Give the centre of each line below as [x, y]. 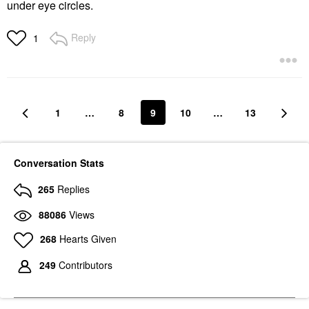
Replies [73, 189]
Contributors [86, 265]
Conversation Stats [59, 163]
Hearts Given [88, 238]
